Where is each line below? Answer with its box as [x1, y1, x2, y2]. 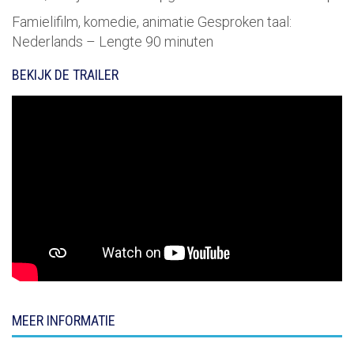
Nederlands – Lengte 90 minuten [12, 33, 213, 51]
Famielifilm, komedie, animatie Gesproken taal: [12, 13, 292, 31]
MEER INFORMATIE [12, 312, 115, 330]
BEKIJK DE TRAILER [12, 66, 119, 84]
